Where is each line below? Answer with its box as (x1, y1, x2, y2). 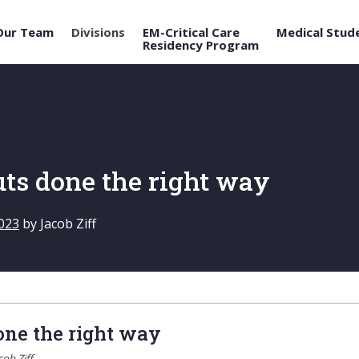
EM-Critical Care (143, 24, 240, 41)
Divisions (71, 24, 125, 41)
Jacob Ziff (40, 214, 96, 232)
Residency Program (143, 37, 259, 54)
